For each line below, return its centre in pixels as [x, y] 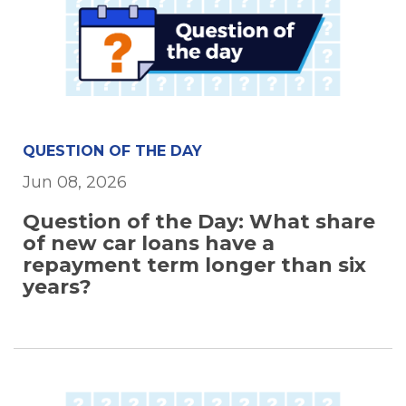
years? [57, 287]
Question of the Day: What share [199, 222]
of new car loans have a [149, 244]
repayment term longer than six [194, 266]
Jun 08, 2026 [75, 183]
